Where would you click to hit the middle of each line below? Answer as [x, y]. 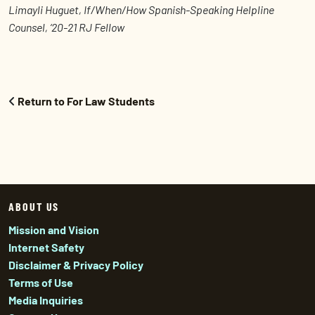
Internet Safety [46, 247]
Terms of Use [41, 282]
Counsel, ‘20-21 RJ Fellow [67, 27]
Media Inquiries [46, 300]
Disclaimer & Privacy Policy [76, 265]
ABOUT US [34, 206]
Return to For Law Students [86, 101]
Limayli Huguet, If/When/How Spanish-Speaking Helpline [141, 10]
